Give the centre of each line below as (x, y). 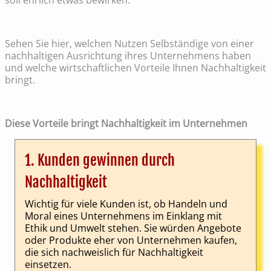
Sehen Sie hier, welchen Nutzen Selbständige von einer (129, 44)
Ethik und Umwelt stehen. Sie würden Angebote (133, 228)
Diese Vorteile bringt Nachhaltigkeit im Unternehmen (126, 124)
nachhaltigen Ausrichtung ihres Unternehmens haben (128, 56)
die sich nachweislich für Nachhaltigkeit (114, 253)
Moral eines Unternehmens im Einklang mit (123, 216)
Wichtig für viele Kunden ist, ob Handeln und (126, 204)
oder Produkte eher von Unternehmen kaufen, (131, 240)
